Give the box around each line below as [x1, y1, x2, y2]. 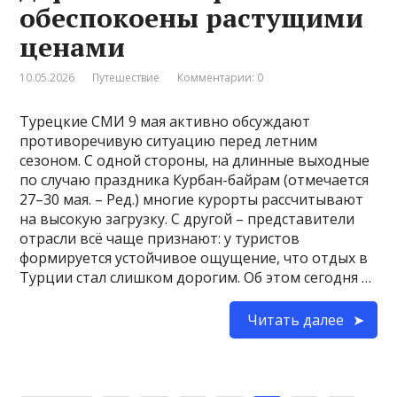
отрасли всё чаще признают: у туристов [19, 228, 300, 248]
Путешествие [92, 69, 160, 85]
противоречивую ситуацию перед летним [19, 130, 318, 151]
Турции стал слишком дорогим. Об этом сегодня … [19, 267, 372, 287]
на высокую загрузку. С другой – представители [19, 208, 355, 229]
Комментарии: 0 [177, 69, 264, 85]
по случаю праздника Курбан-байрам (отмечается [19, 169, 370, 190]
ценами [19, 28, 126, 65]
